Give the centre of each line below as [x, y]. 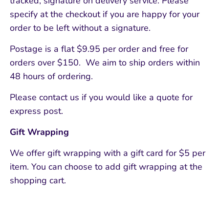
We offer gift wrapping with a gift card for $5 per [108, 153]
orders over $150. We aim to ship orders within [105, 63]
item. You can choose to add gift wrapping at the [106, 167]
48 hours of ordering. [53, 77]
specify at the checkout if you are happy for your [105, 14]
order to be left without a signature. [80, 28]
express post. [36, 111]
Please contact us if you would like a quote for [101, 98]
